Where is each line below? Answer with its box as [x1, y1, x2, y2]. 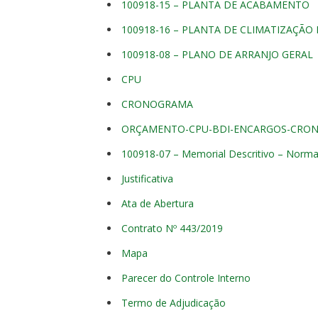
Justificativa [121, 171, 173, 185]
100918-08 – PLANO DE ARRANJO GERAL [121, 47, 313, 61]
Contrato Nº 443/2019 [121, 221, 223, 235]
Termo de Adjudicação [121, 295, 226, 309]
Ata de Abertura [121, 196, 194, 210]
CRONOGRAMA [121, 97, 193, 111]
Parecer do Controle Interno [121, 270, 251, 285]
